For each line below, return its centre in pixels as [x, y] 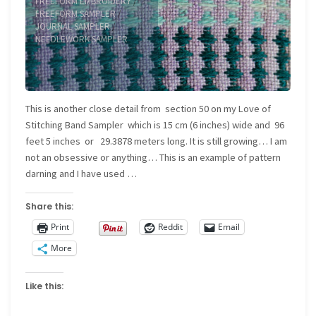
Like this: [45, 286]
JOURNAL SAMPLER [73, 26]
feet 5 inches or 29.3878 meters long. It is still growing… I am [157, 141]
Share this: [50, 206]
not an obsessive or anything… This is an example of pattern [153, 158]
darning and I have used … [81, 174]
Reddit [171, 227]
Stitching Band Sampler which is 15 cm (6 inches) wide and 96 [155, 125]
